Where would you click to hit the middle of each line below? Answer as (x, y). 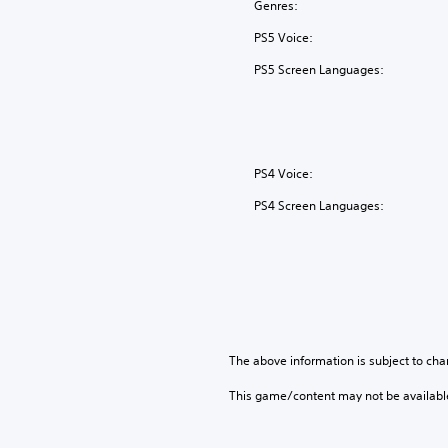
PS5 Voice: (284, 37)
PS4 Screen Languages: (319, 205)
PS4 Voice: (284, 173)
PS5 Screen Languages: (319, 69)
